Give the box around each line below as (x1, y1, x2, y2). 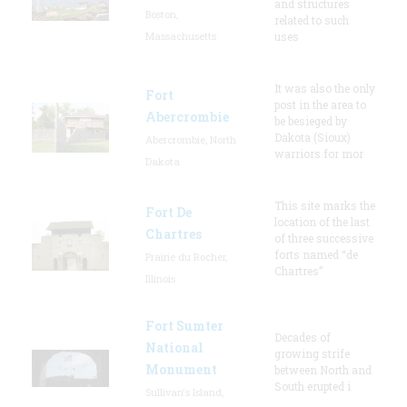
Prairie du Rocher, (145, 249, 227, 263)
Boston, (145, 6, 178, 21)
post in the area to (274, 96, 366, 112)
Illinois (145, 271, 175, 285)
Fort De (145, 203, 192, 221)
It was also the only (274, 80, 375, 95)
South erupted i (274, 378, 351, 393)
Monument (145, 360, 217, 378)
